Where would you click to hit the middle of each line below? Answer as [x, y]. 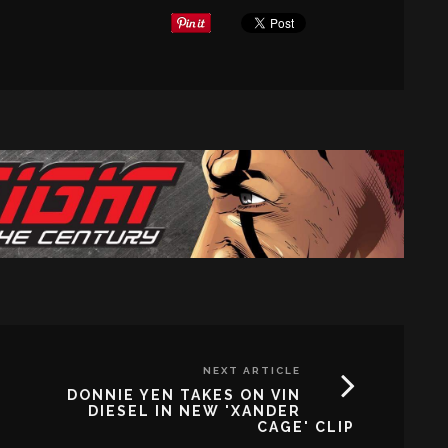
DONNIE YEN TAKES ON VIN [184, 394]
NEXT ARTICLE [252, 370]
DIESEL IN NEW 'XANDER [194, 410]
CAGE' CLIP [306, 426]
